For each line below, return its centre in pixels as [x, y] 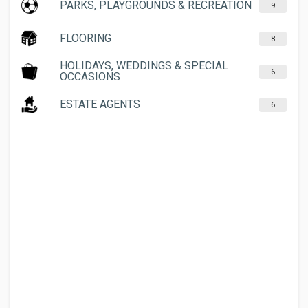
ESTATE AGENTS [100, 104]
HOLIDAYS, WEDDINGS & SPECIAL [144, 66]
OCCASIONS [90, 77]
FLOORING [86, 38]
